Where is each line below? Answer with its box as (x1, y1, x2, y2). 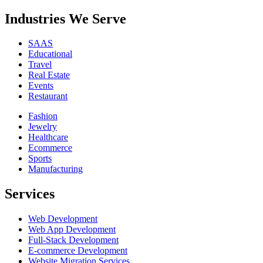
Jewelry (28, 122, 57, 132)
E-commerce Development (28, 245, 127, 256)
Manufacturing (28, 164, 83, 174)
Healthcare (28, 132, 68, 143)
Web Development (28, 214, 97, 224)
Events (28, 80, 53, 91)
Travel (28, 59, 52, 70)
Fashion (28, 111, 58, 122)
